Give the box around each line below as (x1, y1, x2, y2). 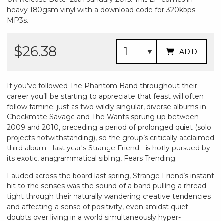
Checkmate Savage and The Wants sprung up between (7, 112, 199, 121)
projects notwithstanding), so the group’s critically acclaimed (7, 133, 214, 142)
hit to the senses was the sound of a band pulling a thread (7, 181, 206, 190)
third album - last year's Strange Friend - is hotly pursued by (7, 143, 210, 152)
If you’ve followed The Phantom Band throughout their (7, 81, 197, 90)
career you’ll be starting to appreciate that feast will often (7, 91, 204, 101)
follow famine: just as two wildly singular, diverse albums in (7, 102, 206, 111)
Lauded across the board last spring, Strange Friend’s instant (7, 171, 214, 180)
